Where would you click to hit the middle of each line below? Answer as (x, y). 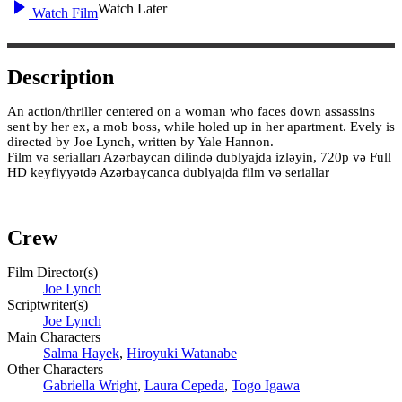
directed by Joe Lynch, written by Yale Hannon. (140, 141)
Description (61, 77)
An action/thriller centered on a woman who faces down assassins (191, 111)
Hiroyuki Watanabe (182, 354)
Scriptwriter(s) (48, 305)
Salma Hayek (81, 354)
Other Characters (59, 370)
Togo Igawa (266, 386)
